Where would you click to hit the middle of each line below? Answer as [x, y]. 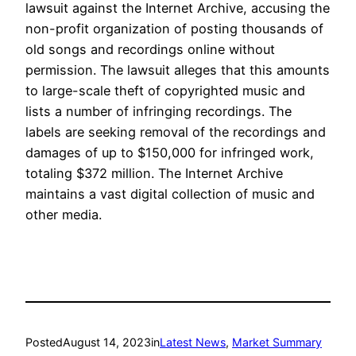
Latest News [193, 342]
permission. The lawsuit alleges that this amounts [178, 70]
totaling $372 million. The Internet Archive [154, 173]
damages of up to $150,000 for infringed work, [170, 152]
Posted [44, 342]
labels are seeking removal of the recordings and [176, 132]
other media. [64, 214]
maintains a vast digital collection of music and [170, 193]
